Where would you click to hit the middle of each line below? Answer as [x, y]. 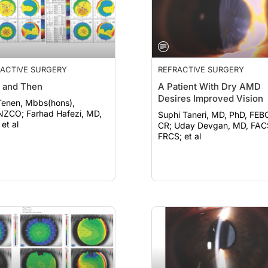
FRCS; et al [179, 136]
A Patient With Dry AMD [209, 86]
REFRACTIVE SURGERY [201, 69]
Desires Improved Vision [211, 98]
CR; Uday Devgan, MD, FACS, [166, 125]
